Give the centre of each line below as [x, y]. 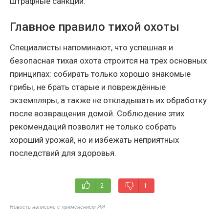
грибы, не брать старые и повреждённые [88, 87]
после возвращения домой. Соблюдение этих [97, 113]
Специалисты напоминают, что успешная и [91, 47]
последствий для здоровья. [63, 153]
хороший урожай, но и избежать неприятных [94, 140]
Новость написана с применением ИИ [57, 207]
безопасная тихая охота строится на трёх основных [108, 60]
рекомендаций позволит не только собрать [93, 126]
